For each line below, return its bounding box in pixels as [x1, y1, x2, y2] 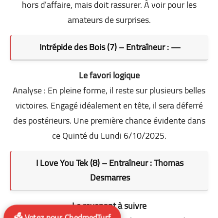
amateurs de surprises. [67, 11, 151, 28]
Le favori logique [78, 67, 140, 83]
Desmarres [90, 169, 130, 185]
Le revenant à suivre [72, 197, 146, 214]
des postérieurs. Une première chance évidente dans [13, 112, 205, 128]
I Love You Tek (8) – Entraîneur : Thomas [36, 154, 183, 171]
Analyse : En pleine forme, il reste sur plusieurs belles [13, 82, 205, 98]
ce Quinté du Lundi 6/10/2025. [52, 127, 166, 144]
